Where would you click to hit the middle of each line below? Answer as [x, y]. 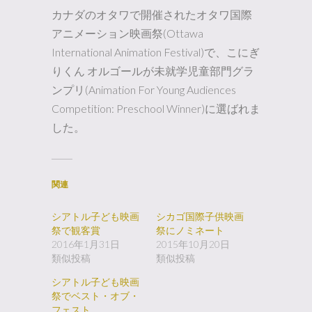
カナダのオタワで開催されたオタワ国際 [152, 14]
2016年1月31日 [86, 244]
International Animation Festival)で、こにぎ [156, 52]
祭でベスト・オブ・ [95, 295]
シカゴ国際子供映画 [200, 216]
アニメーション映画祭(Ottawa [127, 33]
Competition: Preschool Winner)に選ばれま [156, 108]
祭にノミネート [190, 230]
